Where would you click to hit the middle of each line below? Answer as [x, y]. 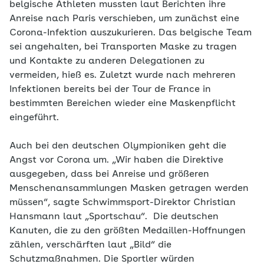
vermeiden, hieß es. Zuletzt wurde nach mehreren [123, 75]
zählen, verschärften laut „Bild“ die [90, 245]
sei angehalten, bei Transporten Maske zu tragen [123, 47]
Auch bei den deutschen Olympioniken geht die [118, 146]
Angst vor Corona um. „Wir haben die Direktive [116, 160]
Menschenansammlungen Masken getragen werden [129, 189]
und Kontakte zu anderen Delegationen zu [107, 61]
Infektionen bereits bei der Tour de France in [110, 90]
